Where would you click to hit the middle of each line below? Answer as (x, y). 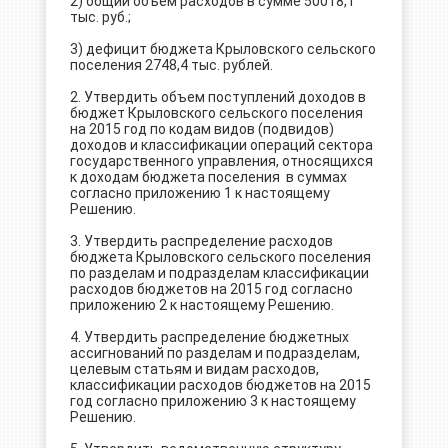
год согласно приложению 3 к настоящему (212, 401)
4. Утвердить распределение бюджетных (209, 337)
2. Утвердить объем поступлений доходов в (217, 97)
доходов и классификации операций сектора (221, 145)
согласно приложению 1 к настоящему (199, 193)
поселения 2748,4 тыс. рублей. (171, 65)
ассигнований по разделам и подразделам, (214, 353)
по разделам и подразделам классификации (219, 273)
